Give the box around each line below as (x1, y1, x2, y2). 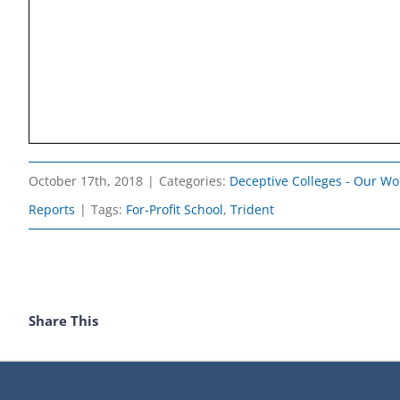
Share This (29, 312, 98, 330)
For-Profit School (126, 200, 223, 218)
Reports (29, 200, 75, 218)
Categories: (159, 171, 229, 189)
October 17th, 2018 (29, 171, 143, 189)
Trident (230, 200, 274, 218)
